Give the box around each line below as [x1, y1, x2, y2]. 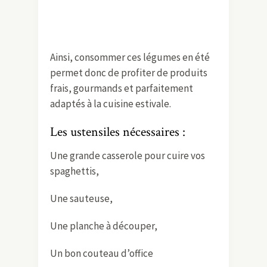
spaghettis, [50, 164, 99, 178]
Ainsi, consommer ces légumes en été [50, 50, 210, 64]
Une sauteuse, [50, 191, 113, 205]
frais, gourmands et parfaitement [50, 81, 193, 95]
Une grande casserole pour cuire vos [50, 148, 205, 162]
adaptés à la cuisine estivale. [50, 97, 171, 110]
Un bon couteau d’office [50, 246, 153, 260]
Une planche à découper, [50, 219, 157, 232]
